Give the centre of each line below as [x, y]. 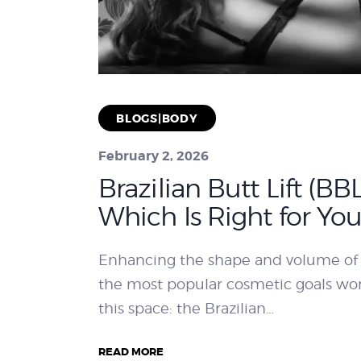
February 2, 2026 [154, 156]
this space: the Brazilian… [186, 309]
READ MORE [131, 352]
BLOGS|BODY [157, 119]
